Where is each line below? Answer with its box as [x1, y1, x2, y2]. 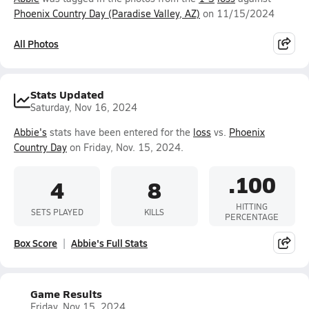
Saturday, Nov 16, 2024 [30, 101, 137, 114]
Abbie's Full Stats [71, 236, 148, 250]
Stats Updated [30, 86, 104, 102]
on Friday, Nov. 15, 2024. [67, 141, 183, 154]
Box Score [14, 236, 57, 250]
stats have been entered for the [47, 126, 193, 139]
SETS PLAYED [30, 206, 83, 217]
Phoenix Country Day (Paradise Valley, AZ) [14, 7, 200, 20]
